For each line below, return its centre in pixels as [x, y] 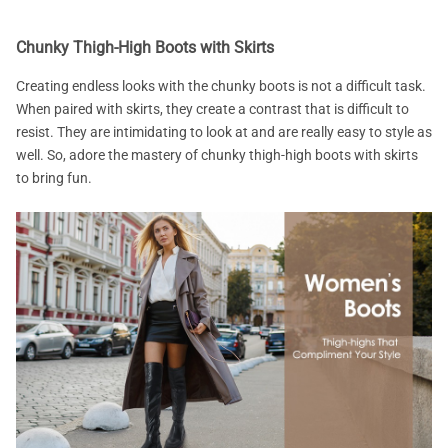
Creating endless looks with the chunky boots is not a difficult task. [221, 86]
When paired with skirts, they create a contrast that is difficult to [212, 109]
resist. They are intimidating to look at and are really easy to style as [224, 132]
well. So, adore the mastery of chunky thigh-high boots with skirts [217, 155]
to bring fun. [54, 178]
